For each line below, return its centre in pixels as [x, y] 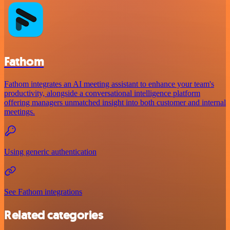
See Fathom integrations [43, 192]
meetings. [20, 112]
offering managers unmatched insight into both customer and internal [115, 103]
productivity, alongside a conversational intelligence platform [102, 93]
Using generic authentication [50, 152]
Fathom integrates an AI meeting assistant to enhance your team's [109, 84]
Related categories [54, 215]
